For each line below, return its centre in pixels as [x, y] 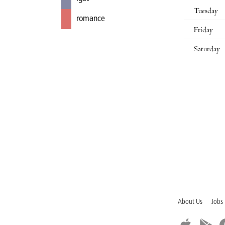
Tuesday [206, 11]
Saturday [207, 49]
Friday [203, 30]
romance [91, 19]
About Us [190, 202]
